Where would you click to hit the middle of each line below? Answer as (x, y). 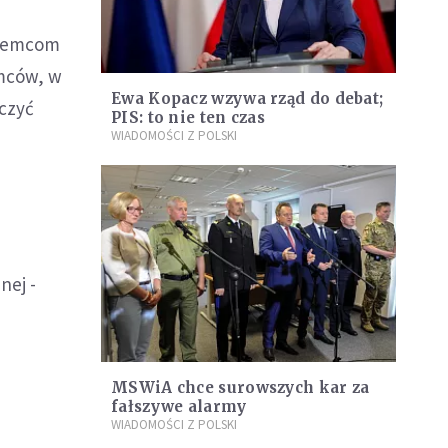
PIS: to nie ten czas (188, 118)
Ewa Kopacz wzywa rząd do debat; (247, 99)
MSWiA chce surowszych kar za (240, 387)
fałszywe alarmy (179, 406)
